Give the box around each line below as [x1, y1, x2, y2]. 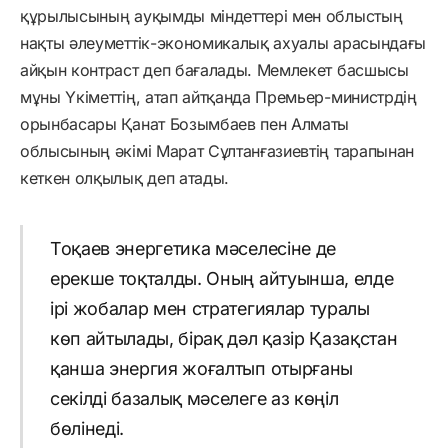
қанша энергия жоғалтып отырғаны [49, 357, 353, 379]
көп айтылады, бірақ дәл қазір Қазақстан [49, 327, 398, 349]
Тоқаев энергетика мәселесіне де [49, 237, 336, 259]
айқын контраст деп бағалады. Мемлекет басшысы [20, 60, 409, 81]
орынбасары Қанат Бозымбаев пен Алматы [20, 114, 350, 135]
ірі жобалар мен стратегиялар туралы [49, 297, 370, 319]
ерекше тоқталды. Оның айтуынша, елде [49, 267, 394, 289]
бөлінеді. [49, 417, 124, 439]
